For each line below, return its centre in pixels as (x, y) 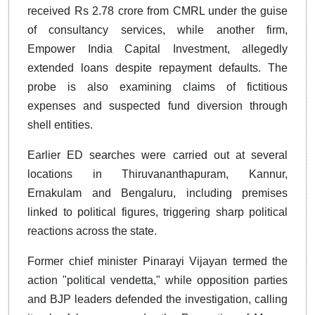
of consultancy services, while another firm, (157, 30)
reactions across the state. (92, 231)
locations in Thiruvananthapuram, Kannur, (157, 174)
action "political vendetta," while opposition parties (157, 280)
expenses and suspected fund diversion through (157, 105)
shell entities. (60, 124)
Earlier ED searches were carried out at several (157, 155)
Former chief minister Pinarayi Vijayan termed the (157, 261)
